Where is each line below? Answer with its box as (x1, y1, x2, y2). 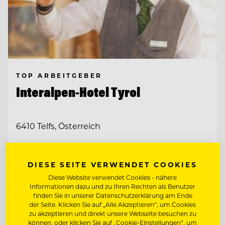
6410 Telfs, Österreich (16, 121, 100, 132)
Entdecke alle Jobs (16, 212, 81, 222)
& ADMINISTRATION (16, 158, 107, 168)
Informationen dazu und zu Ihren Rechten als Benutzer (30, 182, 195, 190)
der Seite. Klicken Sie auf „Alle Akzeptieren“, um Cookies (29, 200, 196, 208)
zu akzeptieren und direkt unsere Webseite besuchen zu (29, 209, 196, 217)
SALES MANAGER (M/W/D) (16, 181, 134, 191)
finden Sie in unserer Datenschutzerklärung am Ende (33, 191, 192, 199)
